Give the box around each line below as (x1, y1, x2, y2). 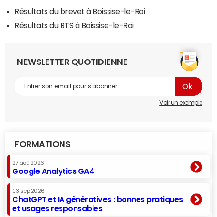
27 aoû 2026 (12, 160, 44, 166)
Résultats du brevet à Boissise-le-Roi (15, 7, 145, 15)
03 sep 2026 (12, 188, 45, 194)
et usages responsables (12, 204, 103, 213)
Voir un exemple (159, 100, 202, 106)
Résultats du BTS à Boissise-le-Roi (15, 21, 134, 30)
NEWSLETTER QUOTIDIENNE (17, 58, 128, 67)
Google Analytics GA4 (12, 167, 94, 175)
